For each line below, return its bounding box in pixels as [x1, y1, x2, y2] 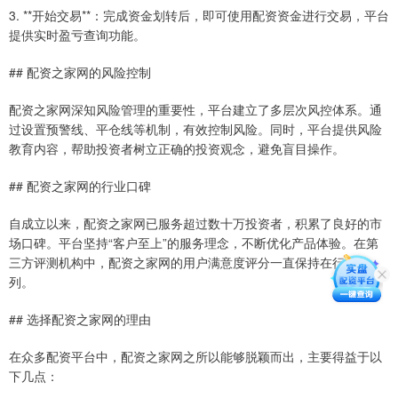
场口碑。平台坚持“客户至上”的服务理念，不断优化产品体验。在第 [9, 234, 378, 252]
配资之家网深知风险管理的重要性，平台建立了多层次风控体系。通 [9, 100, 382, 119]
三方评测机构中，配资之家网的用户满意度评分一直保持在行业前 [9, 253, 370, 272]
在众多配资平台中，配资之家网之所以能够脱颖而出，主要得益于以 [9, 347, 382, 366]
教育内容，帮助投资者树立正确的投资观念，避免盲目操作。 [9, 139, 345, 158]
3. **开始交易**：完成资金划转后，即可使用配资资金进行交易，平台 [9, 6, 389, 25]
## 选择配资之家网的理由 [9, 310, 151, 329]
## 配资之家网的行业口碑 [9, 177, 151, 195]
